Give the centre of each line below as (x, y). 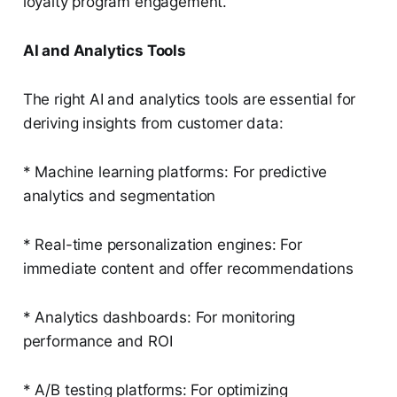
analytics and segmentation (119, 196)
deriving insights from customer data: (153, 124)
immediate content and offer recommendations (188, 269)
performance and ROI (97, 342)
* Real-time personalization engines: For (162, 245)
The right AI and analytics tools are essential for (189, 100)
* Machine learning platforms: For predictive (175, 172)
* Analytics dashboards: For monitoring (159, 318)
